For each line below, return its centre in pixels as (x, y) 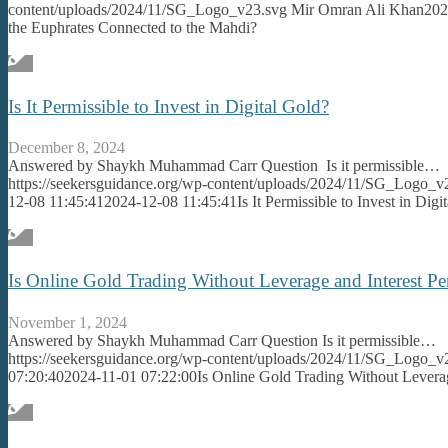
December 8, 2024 (66, 148)
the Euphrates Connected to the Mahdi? (132, 27)
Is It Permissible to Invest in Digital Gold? (168, 106)
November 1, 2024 (67, 322)
